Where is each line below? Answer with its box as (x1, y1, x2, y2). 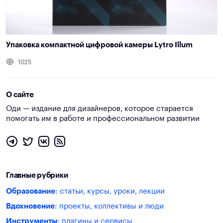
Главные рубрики (6, 172, 68, 180)
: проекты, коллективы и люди (55, 203, 164, 211)
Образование (6, 188, 55, 196)
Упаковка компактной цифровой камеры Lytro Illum (6, 41, 193, 49)
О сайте (6, 91, 34, 99)
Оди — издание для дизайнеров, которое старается (6, 105, 193, 113)
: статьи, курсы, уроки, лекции (55, 188, 165, 196)
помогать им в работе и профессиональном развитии (6, 115, 200, 123)
